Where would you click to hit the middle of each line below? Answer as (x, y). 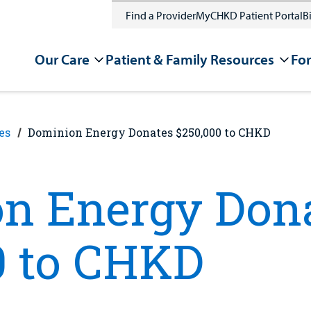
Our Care (62, 59)
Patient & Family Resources (190, 59)
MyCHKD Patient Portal (249, 15)
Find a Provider (160, 15)
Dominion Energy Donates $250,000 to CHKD (149, 133)
